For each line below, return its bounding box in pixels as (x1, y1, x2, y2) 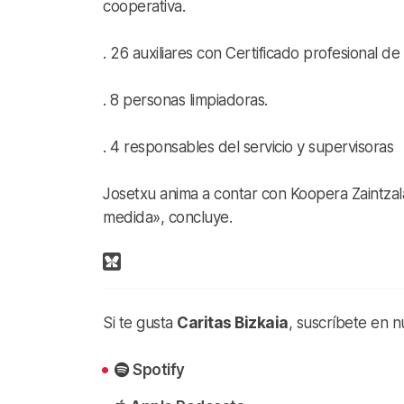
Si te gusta (103, 313, 177, 332)
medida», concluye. (103, 207, 232, 226)
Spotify (133, 360, 185, 379)
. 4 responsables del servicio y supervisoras (103, 137, 393, 156)
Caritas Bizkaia (177, 313, 289, 332)
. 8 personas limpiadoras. (103, 90, 268, 109)
